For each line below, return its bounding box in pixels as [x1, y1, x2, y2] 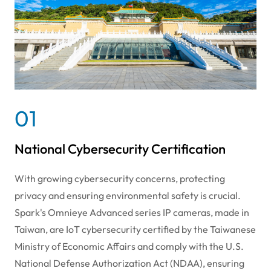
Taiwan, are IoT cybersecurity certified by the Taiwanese [15, 223, 256, 235]
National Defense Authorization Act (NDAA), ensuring [15, 256, 244, 269]
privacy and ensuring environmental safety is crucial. [15, 189, 241, 201]
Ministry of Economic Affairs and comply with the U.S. [15, 240, 244, 252]
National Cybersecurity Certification [15, 140, 226, 157]
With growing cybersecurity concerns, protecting [15, 172, 225, 184]
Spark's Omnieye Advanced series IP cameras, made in [15, 206, 249, 218]
